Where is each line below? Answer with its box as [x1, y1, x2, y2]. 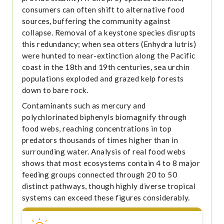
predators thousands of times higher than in [21, 135, 178, 145]
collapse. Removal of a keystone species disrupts [21, 28, 196, 37]
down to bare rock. [21, 85, 88, 95]
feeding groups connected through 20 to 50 [21, 170, 177, 179]
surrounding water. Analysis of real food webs [21, 147, 186, 156]
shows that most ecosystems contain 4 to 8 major [21, 158, 200, 168]
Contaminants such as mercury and [21, 101, 146, 110]
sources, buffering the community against [21, 16, 171, 26]
